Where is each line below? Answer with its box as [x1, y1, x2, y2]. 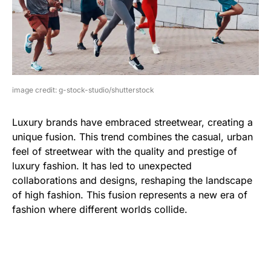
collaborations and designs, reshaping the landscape [12, 174, 252, 187]
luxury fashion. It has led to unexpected [12, 160, 192, 172]
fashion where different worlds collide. [12, 203, 188, 216]
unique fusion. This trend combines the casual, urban [12, 131, 253, 143]
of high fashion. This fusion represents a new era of [12, 189, 247, 201]
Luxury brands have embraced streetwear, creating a [12, 116, 253, 129]
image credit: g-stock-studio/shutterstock [12, 85, 154, 95]
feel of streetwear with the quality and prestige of [12, 145, 237, 158]
